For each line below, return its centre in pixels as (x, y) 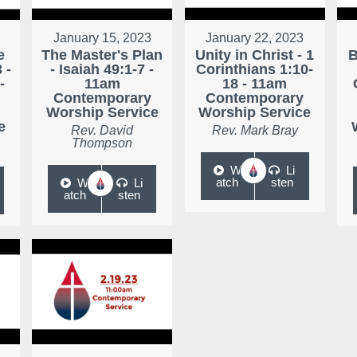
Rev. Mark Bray (255, 131)
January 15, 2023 (102, 38)
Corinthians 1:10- (255, 70)
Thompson (102, 143)
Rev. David (102, 131)
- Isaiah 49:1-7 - (102, 70)
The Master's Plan (102, 55)
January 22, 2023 (255, 38)
